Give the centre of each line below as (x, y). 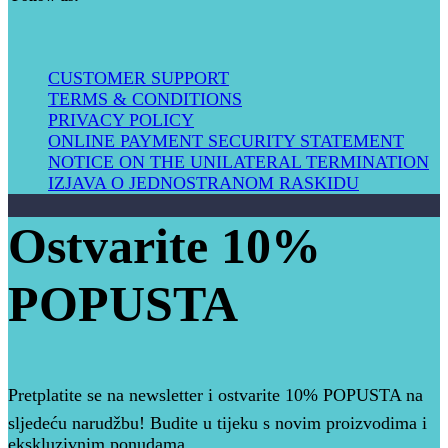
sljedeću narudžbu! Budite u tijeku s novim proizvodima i (217, 423)
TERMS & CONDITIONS (145, 99)
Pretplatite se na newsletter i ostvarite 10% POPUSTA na (215, 395)
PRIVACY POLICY (121, 120)
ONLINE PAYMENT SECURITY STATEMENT (226, 141)
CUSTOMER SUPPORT (138, 78)
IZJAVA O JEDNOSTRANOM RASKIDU (203, 183)
